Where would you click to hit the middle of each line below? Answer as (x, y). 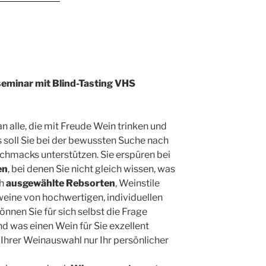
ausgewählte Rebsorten (61, 183)
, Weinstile (137, 183)
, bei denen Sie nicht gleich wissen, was (91, 169)
